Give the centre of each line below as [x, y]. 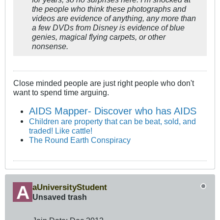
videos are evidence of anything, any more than [114, 18]
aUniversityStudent [70, 187]
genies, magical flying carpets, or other [99, 37]
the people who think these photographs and [109, 9]
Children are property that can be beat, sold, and [113, 121]
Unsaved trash [60, 197]
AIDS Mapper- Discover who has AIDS [113, 111]
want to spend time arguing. [61, 93]
